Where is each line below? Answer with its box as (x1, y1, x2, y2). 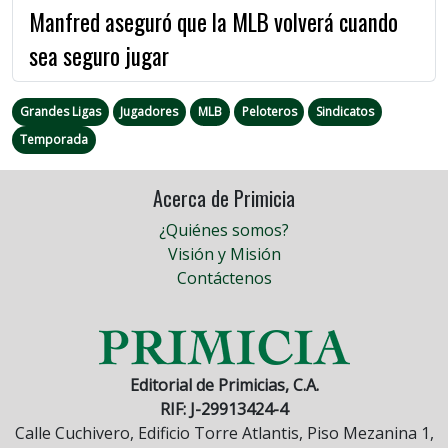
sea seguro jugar (29, 38, 169, 73)
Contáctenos (176, 266, 272, 289)
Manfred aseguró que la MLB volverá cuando (29, 4, 398, 39)
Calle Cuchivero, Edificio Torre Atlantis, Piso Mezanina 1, (14, 421, 434, 444)
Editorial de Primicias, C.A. (129, 373, 319, 396)
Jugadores (120, 102, 179, 120)
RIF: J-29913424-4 (160, 397, 288, 420)
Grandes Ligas (19, 102, 101, 120)
